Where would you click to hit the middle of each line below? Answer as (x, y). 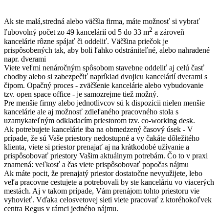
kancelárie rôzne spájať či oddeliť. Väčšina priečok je (86, 41)
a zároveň (168, 32)
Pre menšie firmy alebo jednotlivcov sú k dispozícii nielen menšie (104, 103)
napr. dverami (25, 59)
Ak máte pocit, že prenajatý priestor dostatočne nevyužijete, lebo (103, 173)
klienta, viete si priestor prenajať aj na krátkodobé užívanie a (97, 147)
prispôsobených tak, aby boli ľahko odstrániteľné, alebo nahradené (107, 50)
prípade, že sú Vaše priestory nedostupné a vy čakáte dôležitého (102, 138)
